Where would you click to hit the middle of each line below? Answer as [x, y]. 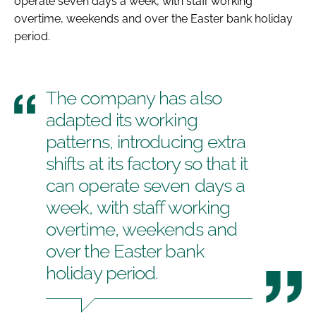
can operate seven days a [146, 185]
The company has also [134, 98]
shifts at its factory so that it [147, 163]
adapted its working [122, 120]
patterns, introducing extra [146, 141]
